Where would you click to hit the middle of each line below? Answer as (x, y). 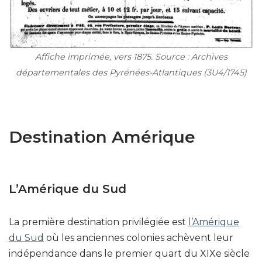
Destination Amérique (102, 137)
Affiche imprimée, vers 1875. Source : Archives (131, 56)
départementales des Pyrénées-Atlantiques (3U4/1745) (131, 72)
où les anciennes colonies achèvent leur (139, 237)
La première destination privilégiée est (99, 222)
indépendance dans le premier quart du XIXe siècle (129, 253)
